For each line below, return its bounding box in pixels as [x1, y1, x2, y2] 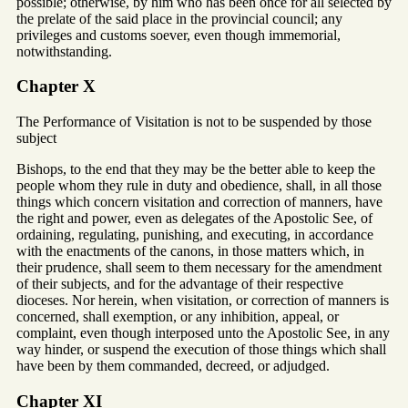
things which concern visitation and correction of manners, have [16, 194, 382, 210]
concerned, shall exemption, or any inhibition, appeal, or [16, 309, 339, 325]
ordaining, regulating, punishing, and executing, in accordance [16, 227, 373, 243]
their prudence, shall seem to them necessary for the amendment [16, 260, 382, 276]
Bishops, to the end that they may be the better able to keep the [16, 161, 375, 178]
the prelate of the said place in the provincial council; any [16, 10, 342, 26]
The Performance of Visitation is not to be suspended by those [16, 114, 372, 130]
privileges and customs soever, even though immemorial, [16, 26, 341, 43]
